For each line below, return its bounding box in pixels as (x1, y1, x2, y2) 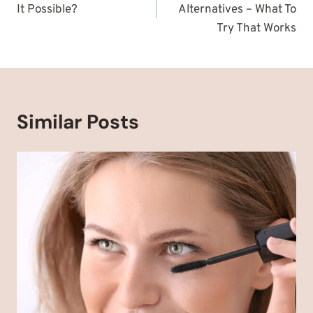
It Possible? (17, 1, 78, 17)
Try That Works (217, 20, 296, 36)
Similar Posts (17, 108, 139, 135)
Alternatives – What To (178, 1, 296, 17)
